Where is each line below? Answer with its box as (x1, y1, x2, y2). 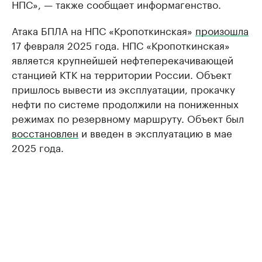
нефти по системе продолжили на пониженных (12, 95, 239, 111)
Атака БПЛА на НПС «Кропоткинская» (12, 22, 195, 37)
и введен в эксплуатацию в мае (78, 125, 232, 140)
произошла (195, 22, 249, 37)
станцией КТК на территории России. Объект (12, 66, 232, 81)
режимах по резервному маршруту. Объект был (12, 110, 244, 125)
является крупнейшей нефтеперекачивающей (12, 51, 233, 67)
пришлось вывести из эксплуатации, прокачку (12, 81, 235, 96)
